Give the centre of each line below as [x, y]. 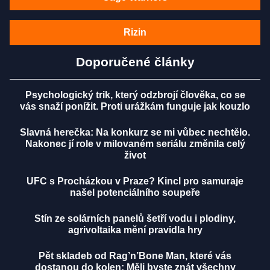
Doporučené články [135, 61]
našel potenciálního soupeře [135, 192]
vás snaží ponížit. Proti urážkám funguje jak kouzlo [135, 106]
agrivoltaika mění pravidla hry [135, 230]
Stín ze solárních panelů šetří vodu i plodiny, [135, 218]
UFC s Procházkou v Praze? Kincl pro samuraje [135, 181]
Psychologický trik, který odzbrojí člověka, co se [135, 95]
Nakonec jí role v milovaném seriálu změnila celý [135, 143]
